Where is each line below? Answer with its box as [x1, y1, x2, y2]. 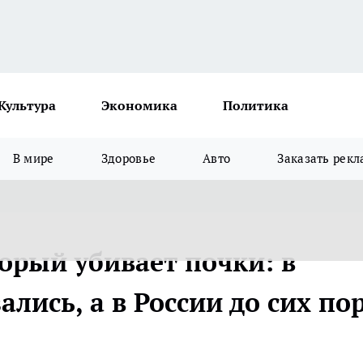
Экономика [101, 97, 177, 113]
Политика [223, 97, 288, 113]
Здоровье [100, 151, 156, 166]
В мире [12, 151, 54, 166]
